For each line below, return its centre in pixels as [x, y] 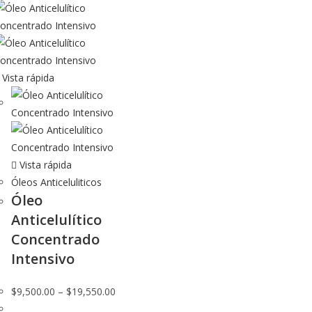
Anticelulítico [56, 220]
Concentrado [55, 239]
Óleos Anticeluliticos [56, 182]
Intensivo [43, 259]
